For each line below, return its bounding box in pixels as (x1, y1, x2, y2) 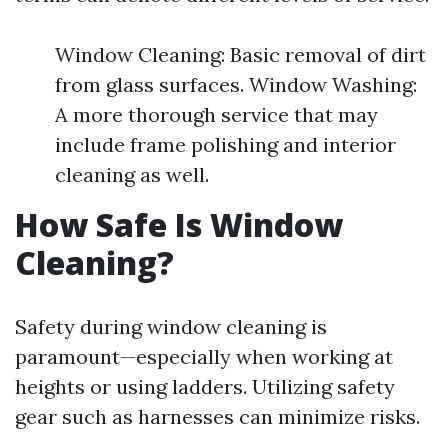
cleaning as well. (55, 162, 209, 188)
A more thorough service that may (55, 102, 378, 128)
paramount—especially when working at (15, 344, 393, 370)
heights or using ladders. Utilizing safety (15, 374, 395, 400)
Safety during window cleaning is (15, 314, 327, 340)
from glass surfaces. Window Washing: (55, 72, 417, 98)
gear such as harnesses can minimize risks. (15, 404, 420, 430)
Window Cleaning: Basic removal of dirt (55, 42, 426, 68)
